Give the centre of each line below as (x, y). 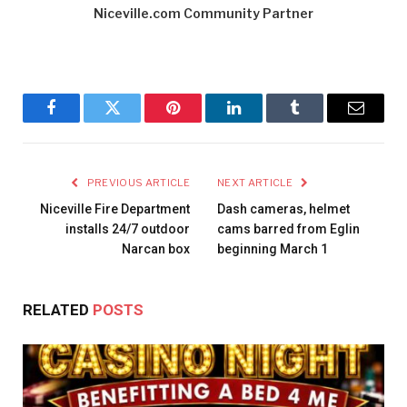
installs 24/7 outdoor (128, 229)
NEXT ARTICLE (256, 183)
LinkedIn (263, 121)
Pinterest (200, 121)
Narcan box (156, 249)
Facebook (82, 121)
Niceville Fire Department (115, 209)
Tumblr (318, 121)
